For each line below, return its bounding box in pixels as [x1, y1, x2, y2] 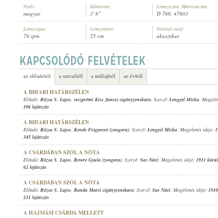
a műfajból [91, 72, 115, 79]
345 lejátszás [23, 133, 49, 140]
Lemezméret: [90, 25, 114, 32]
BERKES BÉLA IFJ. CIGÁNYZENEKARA [87, 51, 183, 59]
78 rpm [23, 32, 39, 39]
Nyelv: [23, 3, 36, 10]
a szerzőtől [59, 72, 83, 79]
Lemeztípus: [23, 25, 47, 32]
